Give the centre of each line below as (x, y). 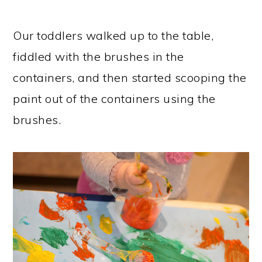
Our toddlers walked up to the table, (113, 35)
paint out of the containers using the (114, 98)
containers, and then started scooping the (130, 77)
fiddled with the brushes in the (99, 56)
